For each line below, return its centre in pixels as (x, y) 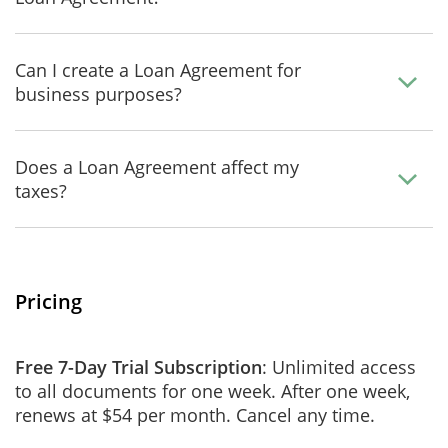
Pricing (48, 301)
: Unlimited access (339, 367)
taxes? (41, 191)
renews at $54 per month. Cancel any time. (195, 415)
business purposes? (98, 94)
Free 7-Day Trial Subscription (138, 367)
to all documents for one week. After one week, (212, 391)
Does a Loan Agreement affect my (157, 167)
